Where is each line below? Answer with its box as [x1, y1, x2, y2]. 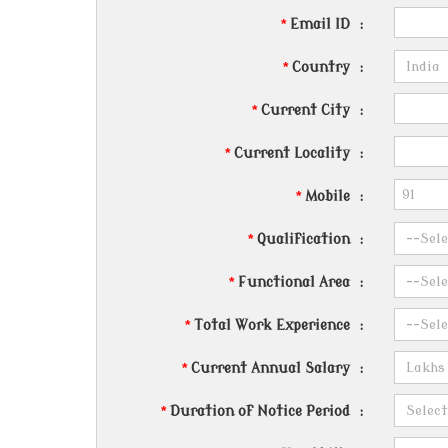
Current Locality [230, 146, 355, 161]
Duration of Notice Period [166, 404, 355, 419]
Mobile [301, 189, 355, 204]
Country [288, 60, 355, 75]
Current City [257, 103, 355, 118]
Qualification [253, 232, 355, 247]
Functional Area [234, 275, 355, 290]
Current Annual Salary [187, 361, 355, 376]
